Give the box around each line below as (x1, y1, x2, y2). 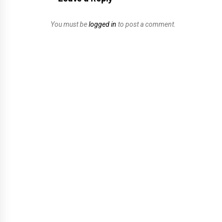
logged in (89, 20, 116, 28)
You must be (51, 20, 89, 28)
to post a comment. (116, 20, 176, 28)
